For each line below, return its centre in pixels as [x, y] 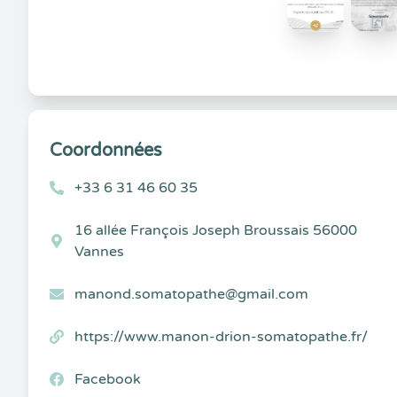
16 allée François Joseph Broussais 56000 [216, 230]
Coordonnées [106, 151]
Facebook [108, 379]
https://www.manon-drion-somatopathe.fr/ [221, 337]
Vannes [99, 252]
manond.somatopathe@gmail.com [191, 294]
